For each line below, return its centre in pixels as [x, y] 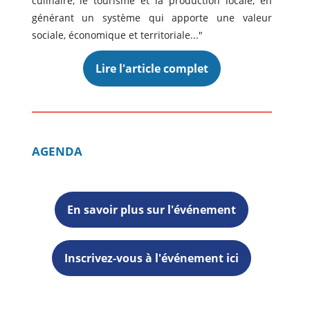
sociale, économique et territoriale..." [117, 35]
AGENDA [57, 151]
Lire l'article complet [152, 69]
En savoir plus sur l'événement [152, 210]
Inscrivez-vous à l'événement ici [152, 258]
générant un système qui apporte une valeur [152, 18]
